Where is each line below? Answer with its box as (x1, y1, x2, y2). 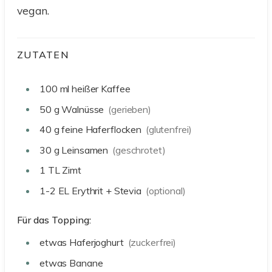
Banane (69, 256, 103, 269)
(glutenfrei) (145, 123, 192, 136)
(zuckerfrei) (127, 236, 177, 248)
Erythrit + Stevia (72, 184, 141, 197)
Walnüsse (61, 103, 104, 115)
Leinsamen (61, 143, 109, 156)
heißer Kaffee (72, 82, 131, 95)
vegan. (17, 3, 50, 17)
